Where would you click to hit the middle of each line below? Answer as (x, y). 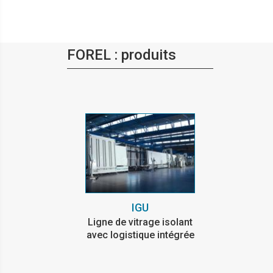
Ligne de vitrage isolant (140, 222)
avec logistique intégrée (140, 235)
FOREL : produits (122, 55)
